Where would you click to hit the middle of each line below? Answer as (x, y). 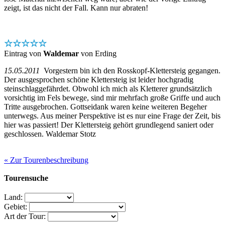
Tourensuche (26, 178)
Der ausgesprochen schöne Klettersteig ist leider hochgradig (99, 79)
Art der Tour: (25, 216)
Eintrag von (24, 53)
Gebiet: (16, 206)
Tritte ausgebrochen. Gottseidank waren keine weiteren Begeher (105, 106)
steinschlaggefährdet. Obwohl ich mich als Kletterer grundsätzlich (108, 88)
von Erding (98, 53)
